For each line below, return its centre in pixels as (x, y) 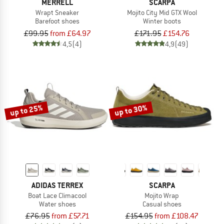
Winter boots (162, 21)
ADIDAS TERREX (57, 185)
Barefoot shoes (57, 21)
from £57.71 (70, 216)
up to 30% (131, 110)
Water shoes (57, 204)
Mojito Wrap (162, 195)
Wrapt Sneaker (57, 12)
